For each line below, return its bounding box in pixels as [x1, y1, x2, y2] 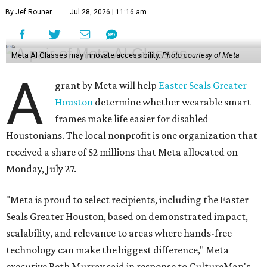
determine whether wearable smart [93, 96, 252, 108]
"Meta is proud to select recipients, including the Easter [6, 194, 249, 206]
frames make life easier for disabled [55, 113, 209, 125]
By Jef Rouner [5, 8, 52, 17]
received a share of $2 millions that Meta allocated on [6, 146, 238, 159]
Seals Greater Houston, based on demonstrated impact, [6, 210, 248, 223]
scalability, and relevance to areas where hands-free [6, 227, 232, 240]
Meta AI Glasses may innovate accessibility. [11, 51, 162, 60]
